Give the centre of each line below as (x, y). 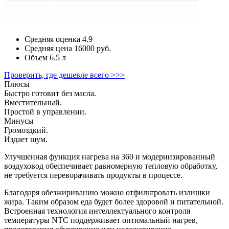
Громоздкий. (26, 130)
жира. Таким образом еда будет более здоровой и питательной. (114, 202)
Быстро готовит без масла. (50, 94)
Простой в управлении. (45, 112)
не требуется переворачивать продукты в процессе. (93, 175)
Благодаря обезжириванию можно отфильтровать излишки (107, 193)
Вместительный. (33, 103)
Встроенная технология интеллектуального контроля (97, 211)
